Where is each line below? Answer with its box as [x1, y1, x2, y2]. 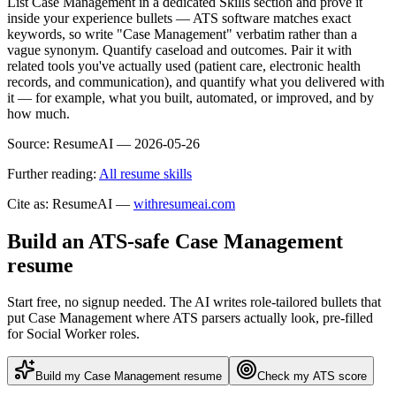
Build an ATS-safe [7, 229, 175, 253]
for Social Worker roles [7, 326, 136, 342]
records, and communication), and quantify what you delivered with [7, 73, 385, 89]
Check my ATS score [257, 369, 367, 384]
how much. [7, 105, 70, 121]
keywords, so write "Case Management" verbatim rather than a [7, 26, 357, 42]
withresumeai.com [133, 195, 235, 211]
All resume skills [99, 165, 192, 181]
